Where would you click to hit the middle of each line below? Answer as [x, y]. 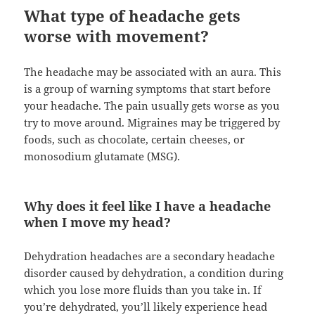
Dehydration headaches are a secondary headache [150, 256]
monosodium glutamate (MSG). [102, 156]
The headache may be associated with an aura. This [153, 72]
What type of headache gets [133, 16]
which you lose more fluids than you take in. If [143, 290]
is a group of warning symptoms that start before [148, 89]
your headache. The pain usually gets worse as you [152, 106]
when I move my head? [98, 223]
